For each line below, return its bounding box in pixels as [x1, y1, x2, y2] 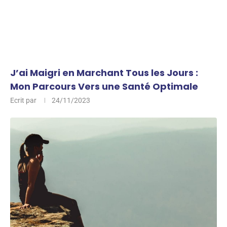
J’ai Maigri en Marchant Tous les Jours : [10, 66, 198, 79]
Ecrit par [10, 96, 38, 104]
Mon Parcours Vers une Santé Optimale [10, 80, 198, 93]
